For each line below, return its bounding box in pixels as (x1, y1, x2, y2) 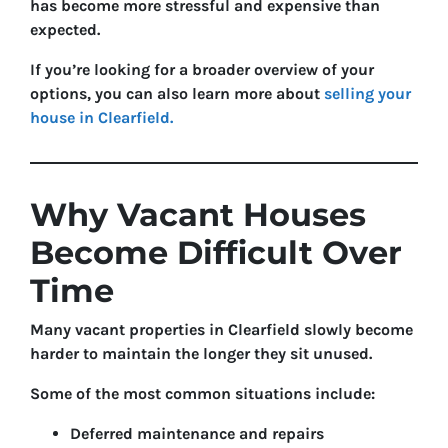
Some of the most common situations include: (30, 384, 375, 403)
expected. (30, 20, 100, 39)
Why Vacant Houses (30, 195, 366, 234)
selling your (324, 84, 411, 103)
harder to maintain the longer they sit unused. (30, 344, 372, 363)
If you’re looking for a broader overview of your (30, 60, 374, 79)
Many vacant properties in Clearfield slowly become (30, 320, 413, 339)
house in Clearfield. (30, 108, 173, 127)
